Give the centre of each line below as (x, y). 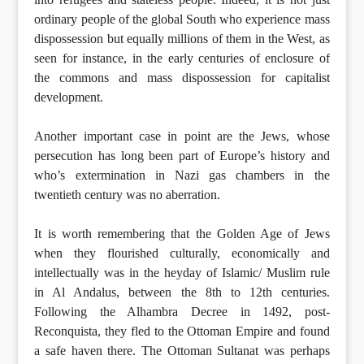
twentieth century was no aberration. (128, 194)
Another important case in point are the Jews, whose (182, 136)
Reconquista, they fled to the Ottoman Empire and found (182, 331)
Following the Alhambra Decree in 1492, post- (182, 311)
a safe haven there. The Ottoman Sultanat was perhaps (182, 350)
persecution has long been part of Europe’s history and (182, 155)
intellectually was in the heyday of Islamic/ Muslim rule (182, 272)
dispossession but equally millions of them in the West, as (182, 38)
